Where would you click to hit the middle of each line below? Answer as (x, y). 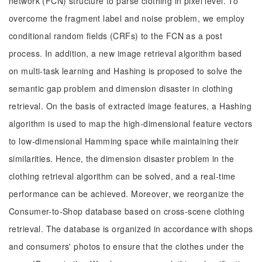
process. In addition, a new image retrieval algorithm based (125, 53)
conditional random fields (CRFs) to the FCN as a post (116, 36)
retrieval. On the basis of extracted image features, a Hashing (130, 106)
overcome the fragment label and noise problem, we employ (127, 18)
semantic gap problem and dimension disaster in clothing (121, 88)
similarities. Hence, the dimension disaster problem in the (122, 158)
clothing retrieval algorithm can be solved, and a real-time (122, 176)
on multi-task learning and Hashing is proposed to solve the (126, 71)
